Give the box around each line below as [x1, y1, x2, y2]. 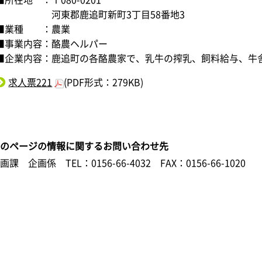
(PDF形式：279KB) [64, 75, 144, 89]
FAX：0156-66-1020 [160, 156, 246, 170]
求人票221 [8, 75, 53, 89]
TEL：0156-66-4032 [65, 156, 151, 170]
